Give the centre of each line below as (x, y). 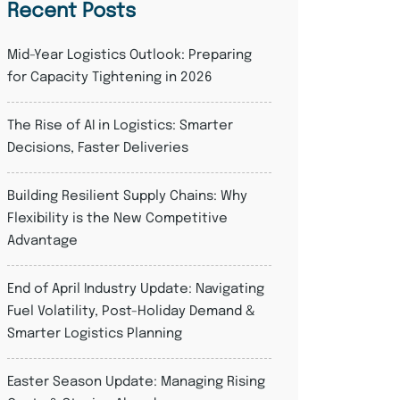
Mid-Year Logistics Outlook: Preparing (129, 55)
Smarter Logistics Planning (95, 334)
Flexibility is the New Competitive (117, 219)
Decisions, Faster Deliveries (98, 148)
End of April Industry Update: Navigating (136, 289)
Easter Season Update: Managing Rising (136, 382)
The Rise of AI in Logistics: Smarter (120, 126)
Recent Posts (71, 12)
